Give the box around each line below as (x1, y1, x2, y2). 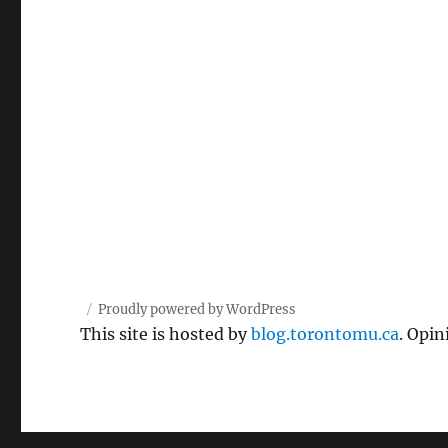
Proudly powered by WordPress (98, 301, 297, 319)
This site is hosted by (80, 324, 252, 345)
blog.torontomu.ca (251, 324, 400, 345)
